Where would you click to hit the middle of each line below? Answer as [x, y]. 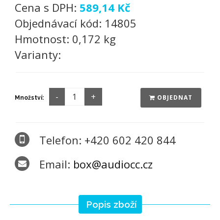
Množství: [29, 98]
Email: [56, 164]
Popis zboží [111, 204]
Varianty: [38, 55]
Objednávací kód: [60, 23]
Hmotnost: [43, 39]
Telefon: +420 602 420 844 [108, 140]
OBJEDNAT [174, 97]
